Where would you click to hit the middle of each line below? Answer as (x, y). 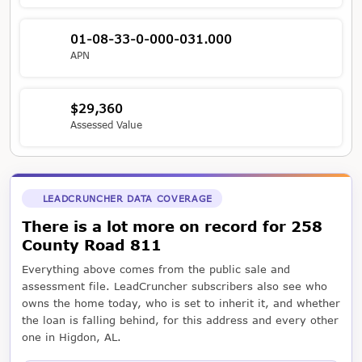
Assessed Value (107, 125)
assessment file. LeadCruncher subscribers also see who (175, 286)
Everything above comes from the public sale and (156, 269)
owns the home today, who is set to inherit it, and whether (181, 303)
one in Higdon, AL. (72, 337)
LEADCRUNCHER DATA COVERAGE (127, 198)
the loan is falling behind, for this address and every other (180, 320)
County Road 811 (92, 244)
